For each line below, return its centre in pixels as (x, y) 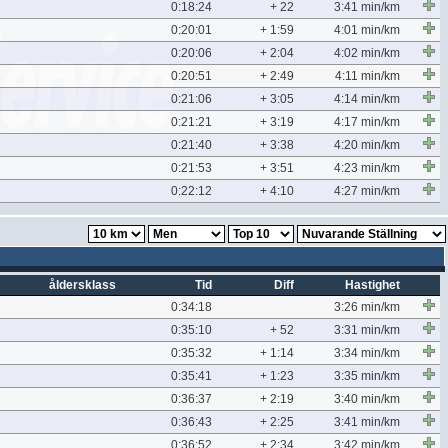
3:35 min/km (367, 376)
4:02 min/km (367, 53)
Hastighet (372, 285)
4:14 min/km (367, 99)
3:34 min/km (367, 353)
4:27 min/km (367, 191)
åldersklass (82, 285)
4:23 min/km (367, 168)
